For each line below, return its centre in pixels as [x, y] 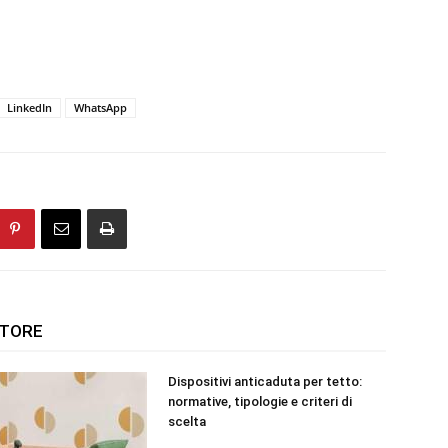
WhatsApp [100, 107]
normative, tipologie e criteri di [260, 401]
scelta [187, 421]
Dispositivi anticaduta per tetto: [265, 381]
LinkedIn [29, 107]
